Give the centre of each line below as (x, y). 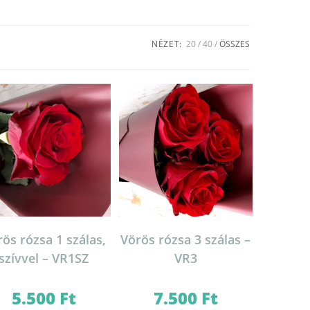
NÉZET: (167, 44)
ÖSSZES (234, 44)
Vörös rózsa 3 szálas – (186, 240)
